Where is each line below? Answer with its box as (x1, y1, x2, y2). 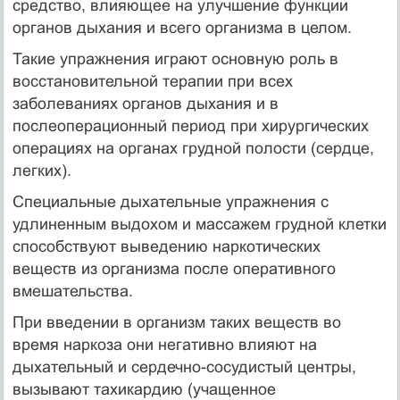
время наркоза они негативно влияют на (12, 335, 317, 354)
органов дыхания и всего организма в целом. (12, 18, 352, 37)
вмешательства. (12, 281, 133, 300)
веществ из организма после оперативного (12, 259, 336, 278)
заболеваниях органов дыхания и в (12, 94, 279, 112)
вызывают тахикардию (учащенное (12, 379, 276, 398)
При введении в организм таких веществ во (12, 312, 341, 331)
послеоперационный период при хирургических (12, 116, 369, 135)
